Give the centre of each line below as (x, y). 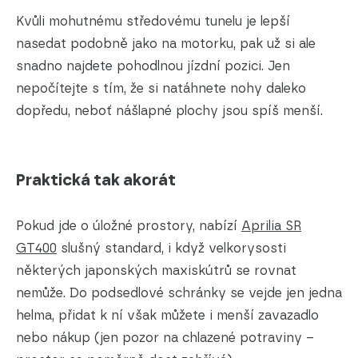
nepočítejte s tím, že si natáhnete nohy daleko (161, 88)
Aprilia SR (271, 225)
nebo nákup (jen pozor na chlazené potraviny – (165, 337)
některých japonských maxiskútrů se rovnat (156, 270)
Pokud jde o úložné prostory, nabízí (129, 225)
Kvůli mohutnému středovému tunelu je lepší (153, 21)
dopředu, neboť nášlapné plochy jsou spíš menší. (169, 110)
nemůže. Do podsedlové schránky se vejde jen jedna (179, 292)
